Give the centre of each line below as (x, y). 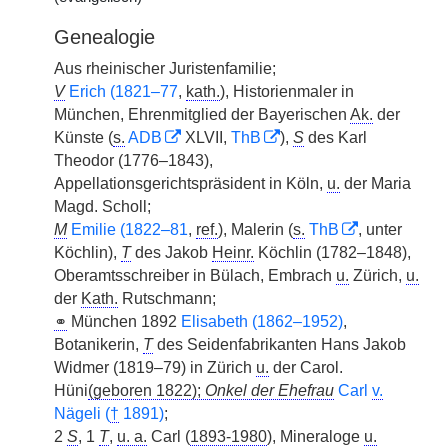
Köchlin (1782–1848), (332, 252)
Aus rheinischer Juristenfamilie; (165, 68)
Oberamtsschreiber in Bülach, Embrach (195, 275)
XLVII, (206, 137)
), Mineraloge (315, 436)
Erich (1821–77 (123, 91)
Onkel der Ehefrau (269, 390)
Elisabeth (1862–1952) (262, 321)
